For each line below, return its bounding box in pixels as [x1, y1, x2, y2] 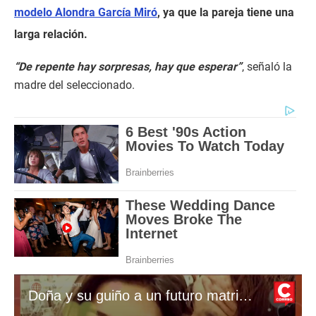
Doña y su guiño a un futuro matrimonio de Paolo [238, 287, 253, 303]
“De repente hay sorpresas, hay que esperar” [14, 59, 242, 73]
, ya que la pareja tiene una [157, 5, 294, 19]
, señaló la [242, 59, 292, 73]
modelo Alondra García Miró [14, 5, 157, 19]
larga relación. [14, 27, 87, 41]
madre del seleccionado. [14, 78, 135, 92]
